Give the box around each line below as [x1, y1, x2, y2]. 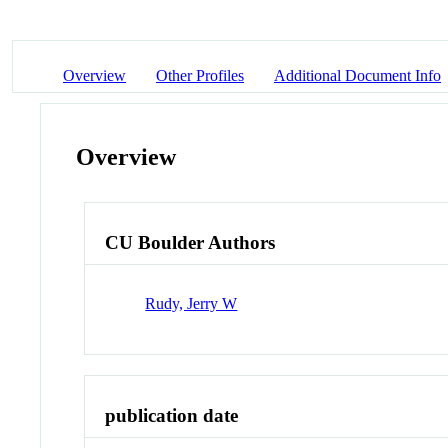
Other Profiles [156, 66, 244, 84]
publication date [105, 404, 239, 426]
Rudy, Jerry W [145, 294, 238, 312]
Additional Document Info [274, 66, 441, 84]
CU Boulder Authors [105, 232, 276, 254]
